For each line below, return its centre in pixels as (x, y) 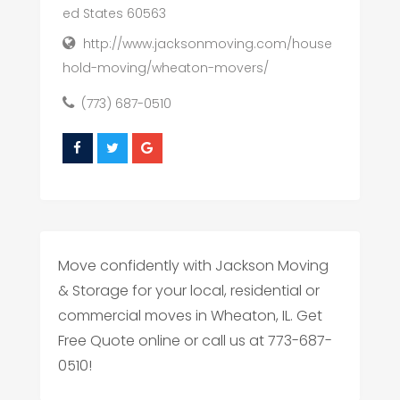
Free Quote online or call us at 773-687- (195, 341)
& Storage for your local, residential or (188, 291)
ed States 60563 (114, 13)
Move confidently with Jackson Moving (193, 266)
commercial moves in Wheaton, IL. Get (190, 316)
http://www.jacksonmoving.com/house (207, 44)
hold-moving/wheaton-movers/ (165, 68)
